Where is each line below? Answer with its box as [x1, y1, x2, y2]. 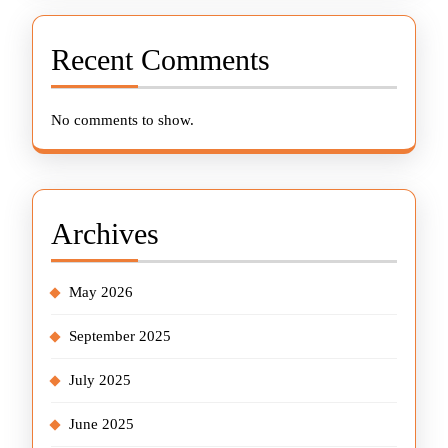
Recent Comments [51, 43, 270, 76]
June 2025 [69, 416, 134, 432]
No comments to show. [51, 112, 194, 128]
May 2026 [69, 284, 133, 300]
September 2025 [69, 328, 171, 344]
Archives [51, 217, 159, 250]
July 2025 [69, 372, 131, 388]
